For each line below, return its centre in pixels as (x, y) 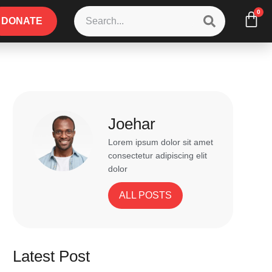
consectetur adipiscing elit (158, 155)
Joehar (132, 124)
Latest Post (52, 257)
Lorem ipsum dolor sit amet (161, 142)
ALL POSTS (146, 195)
